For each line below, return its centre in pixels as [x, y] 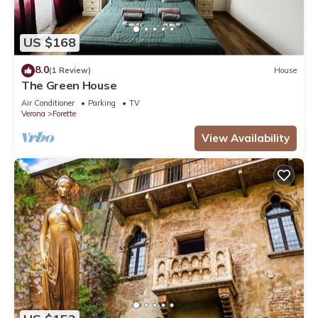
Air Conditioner [48, 103]
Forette [64, 113]
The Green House [69, 85]
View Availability [246, 138]
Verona [33, 113]
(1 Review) [70, 71]
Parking [102, 103]
